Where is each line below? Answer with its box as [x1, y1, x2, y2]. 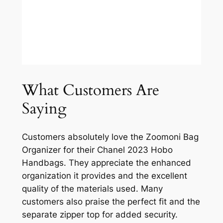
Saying [21, 98, 66, 119]
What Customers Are [21, 79, 159, 101]
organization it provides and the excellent [21, 171, 187, 181]
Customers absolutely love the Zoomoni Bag [21, 132, 199, 142]
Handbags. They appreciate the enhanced [21, 158, 191, 168]
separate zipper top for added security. [21, 210, 178, 220]
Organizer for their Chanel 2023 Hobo [21, 145, 173, 155]
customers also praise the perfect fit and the [21, 197, 200, 207]
